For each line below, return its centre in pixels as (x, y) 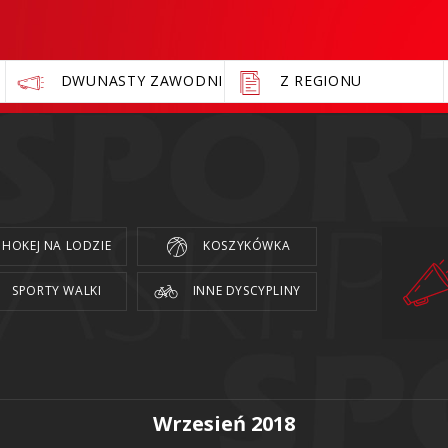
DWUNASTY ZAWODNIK (146, 81)
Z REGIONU (321, 81)
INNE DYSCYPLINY (245, 290)
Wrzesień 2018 (224, 424)
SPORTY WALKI (55, 290)
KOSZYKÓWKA (245, 245)
